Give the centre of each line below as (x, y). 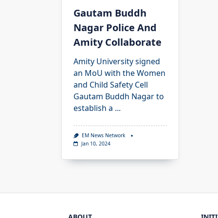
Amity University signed (117, 62)
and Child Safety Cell (111, 85)
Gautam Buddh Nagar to (119, 97)
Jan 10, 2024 (96, 143)
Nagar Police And (115, 28)
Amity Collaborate (118, 42)
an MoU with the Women (119, 73)
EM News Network (103, 136)
